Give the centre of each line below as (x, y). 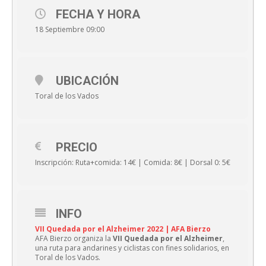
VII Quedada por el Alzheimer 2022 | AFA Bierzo (123, 229)
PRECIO (77, 148)
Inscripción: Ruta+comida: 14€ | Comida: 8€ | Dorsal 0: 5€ (133, 163)
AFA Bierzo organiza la (74, 239)
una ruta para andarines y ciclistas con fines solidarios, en (132, 248)
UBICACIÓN (87, 81)
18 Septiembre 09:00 (70, 30)
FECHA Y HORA (98, 15)
